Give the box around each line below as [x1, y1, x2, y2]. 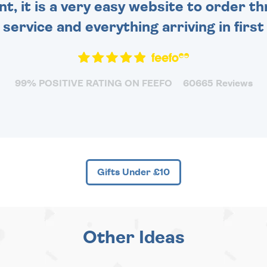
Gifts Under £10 [97, 167, 170, 177]
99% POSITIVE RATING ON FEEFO [14, 78, 172, 88]
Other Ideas [82, 228, 185, 247]
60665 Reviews [182, 78, 253, 88]
